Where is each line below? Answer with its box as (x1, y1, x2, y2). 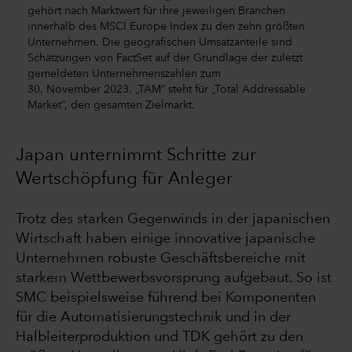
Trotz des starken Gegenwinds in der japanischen (16, 212, 330, 227)
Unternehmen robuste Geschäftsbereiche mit (16, 251, 306, 266)
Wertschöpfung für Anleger (16, 170, 233, 189)
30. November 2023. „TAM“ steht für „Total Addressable (27, 83, 306, 95)
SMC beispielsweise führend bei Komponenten (16, 291, 316, 306)
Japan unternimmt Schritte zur (16, 147, 256, 165)
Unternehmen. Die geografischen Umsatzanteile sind (27, 36, 292, 48)
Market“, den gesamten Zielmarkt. (27, 99, 195, 111)
